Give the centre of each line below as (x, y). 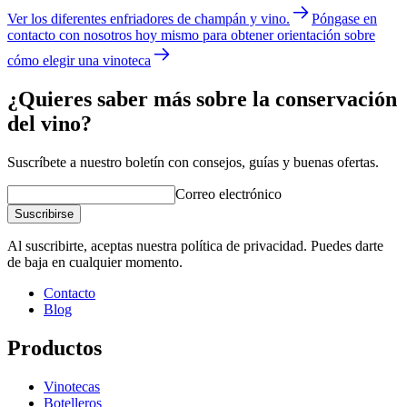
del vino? (50, 124)
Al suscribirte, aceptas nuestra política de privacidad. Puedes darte (195, 245)
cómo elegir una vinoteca (79, 61)
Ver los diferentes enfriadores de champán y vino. (149, 19)
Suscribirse (44, 213)
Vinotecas (72, 386)
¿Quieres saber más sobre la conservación (202, 99)
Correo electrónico (228, 194)
